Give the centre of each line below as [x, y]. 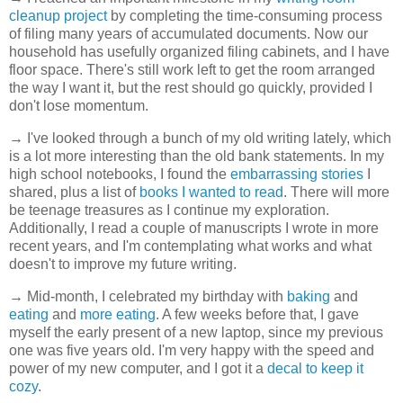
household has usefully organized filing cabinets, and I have [199, 52]
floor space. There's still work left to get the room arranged [192, 70]
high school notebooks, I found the [120, 175]
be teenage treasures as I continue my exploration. [169, 210]
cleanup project [58, 16]
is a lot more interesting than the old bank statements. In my [197, 157]
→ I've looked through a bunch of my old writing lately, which [200, 139]
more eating [118, 315]
